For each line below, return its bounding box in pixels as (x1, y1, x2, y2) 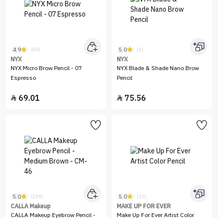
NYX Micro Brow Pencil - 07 (11, 64, 82, 73)
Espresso (11, 73, 36, 82)
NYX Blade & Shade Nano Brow (117, 64, 199, 73)
